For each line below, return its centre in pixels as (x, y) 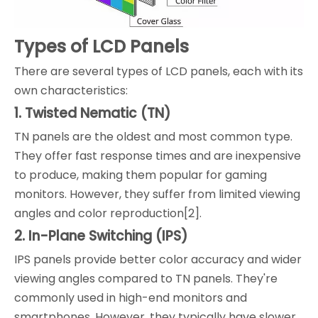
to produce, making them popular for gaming (141, 175)
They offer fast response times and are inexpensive (158, 156)
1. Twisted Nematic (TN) (93, 114)
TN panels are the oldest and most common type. (153, 137)
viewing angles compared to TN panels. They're (146, 279)
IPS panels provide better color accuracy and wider (158, 260)
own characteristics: (71, 91)
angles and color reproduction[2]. (108, 214)
